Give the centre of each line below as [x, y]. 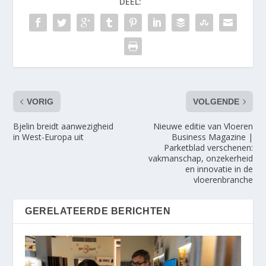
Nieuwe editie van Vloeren [203, 126]
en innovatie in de [219, 169]
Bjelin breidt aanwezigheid [64, 126]
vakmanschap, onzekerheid [200, 159]
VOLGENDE [216, 102]
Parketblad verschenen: [208, 148]
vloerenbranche [223, 180]
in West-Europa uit [49, 137]
